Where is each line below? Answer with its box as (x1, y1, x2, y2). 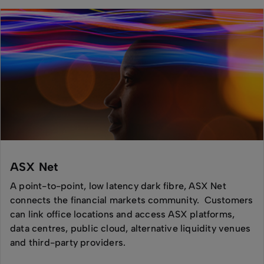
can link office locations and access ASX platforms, (10, 209, 235, 220)
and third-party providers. (10, 237, 128, 248)
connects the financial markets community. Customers (10, 194, 253, 206)
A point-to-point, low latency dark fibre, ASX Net (10, 180, 226, 192)
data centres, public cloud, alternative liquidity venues (10, 223, 251, 234)
